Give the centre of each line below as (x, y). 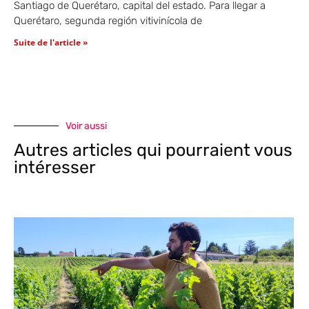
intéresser (55, 167)
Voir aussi (86, 126)
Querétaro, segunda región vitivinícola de (108, 20)
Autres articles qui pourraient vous (153, 150)
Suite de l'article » (51, 42)
